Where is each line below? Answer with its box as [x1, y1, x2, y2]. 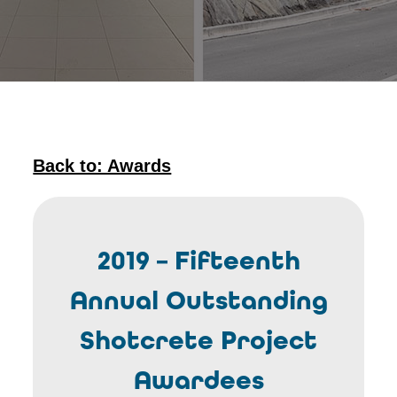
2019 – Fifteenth [97, 245, 300, 276]
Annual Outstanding [69, 284, 328, 316]
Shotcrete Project [80, 324, 317, 356]
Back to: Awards [33, 156, 172, 175]
